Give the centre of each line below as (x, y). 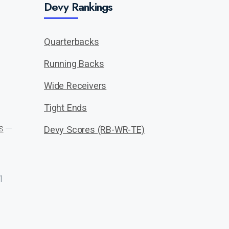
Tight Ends (65, 108)
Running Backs (74, 64)
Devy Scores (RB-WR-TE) (94, 130)
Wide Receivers (75, 86)
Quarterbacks (72, 42)
